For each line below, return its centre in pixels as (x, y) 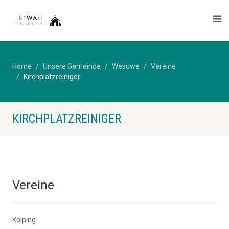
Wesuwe (126, 66)
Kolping (24, 220)
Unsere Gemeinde (72, 66)
